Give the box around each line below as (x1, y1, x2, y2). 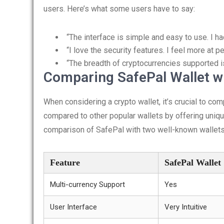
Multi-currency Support (50, 180, 125, 189)
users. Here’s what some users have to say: (43, 4, 195, 13)
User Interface (50, 202, 97, 211)
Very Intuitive (164, 202, 207, 211)
